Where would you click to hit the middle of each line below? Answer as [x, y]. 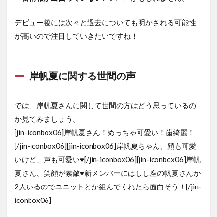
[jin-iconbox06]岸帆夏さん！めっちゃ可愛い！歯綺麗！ [105, 132]
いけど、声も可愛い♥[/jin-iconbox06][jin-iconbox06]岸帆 [108, 160]
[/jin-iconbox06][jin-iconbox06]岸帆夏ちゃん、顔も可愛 [105, 146]
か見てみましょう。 [47, 119]
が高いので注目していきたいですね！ [76, 36]
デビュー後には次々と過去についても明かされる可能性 [105, 23]
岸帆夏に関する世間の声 [82, 76]
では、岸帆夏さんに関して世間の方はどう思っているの [105, 105]
